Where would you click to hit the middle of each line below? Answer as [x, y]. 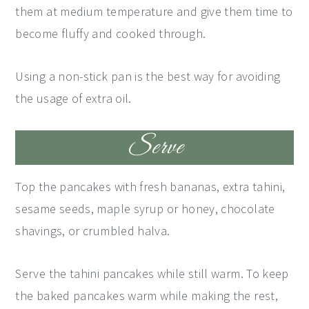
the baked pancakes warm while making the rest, [147, 296]
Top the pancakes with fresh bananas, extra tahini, [150, 187]
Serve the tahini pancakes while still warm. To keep [152, 273]
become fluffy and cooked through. [111, 33]
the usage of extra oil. [73, 98]
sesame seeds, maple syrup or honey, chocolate [145, 209]
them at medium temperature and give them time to [154, 11]
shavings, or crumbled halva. [93, 231]
